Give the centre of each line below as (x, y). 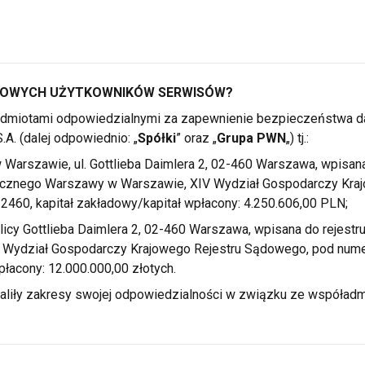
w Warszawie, (147, 184)
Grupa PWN (251, 138)
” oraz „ (196, 138)
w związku (256, 295)
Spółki (156, 138)
